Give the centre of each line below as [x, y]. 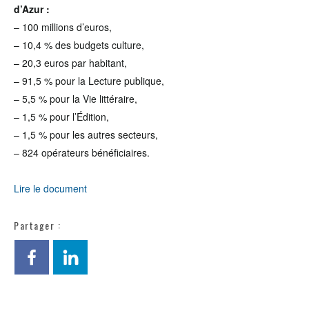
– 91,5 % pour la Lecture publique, [89, 81]
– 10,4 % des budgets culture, [79, 45]
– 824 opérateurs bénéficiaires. [82, 152]
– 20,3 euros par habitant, [70, 63]
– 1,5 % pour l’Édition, [61, 117]
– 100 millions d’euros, [63, 27]
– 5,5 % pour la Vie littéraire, [76, 99]
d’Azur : [32, 9]
